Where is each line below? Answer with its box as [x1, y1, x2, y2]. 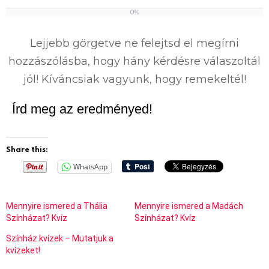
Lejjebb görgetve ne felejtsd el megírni [30, 36, 239, 50]
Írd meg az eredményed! [12, 101, 153, 116]
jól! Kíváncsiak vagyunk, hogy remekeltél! [23, 72, 246, 86]
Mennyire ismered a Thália [6, 201, 107, 211]
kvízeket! [6, 245, 40, 255]
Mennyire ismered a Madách [134, 201, 243, 211]
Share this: [6, 143, 48, 154]
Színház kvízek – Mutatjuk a [6, 233, 113, 243]
